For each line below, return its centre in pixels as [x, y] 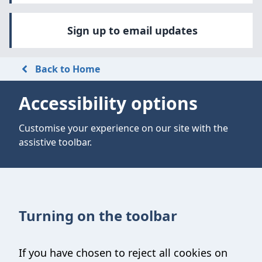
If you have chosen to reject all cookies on [123, 253]
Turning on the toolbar [98, 216]
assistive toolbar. [55, 142]
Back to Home [68, 69]
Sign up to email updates [132, 30]
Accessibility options [108, 103]
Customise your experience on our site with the [123, 128]
